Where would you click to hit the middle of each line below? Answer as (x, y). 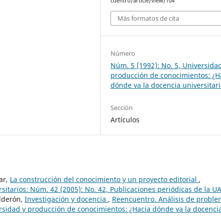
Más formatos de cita (148, 18)
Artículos (125, 119)
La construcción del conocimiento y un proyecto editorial (104, 179)
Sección (122, 107)
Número (123, 53)
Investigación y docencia (66, 199)
